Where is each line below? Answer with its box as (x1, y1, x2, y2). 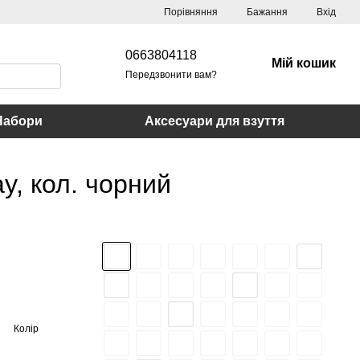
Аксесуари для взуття (145, 114, 285, 128)
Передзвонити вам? (125, 68, 217, 80)
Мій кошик (272, 55, 336, 70)
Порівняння (164, 6, 218, 18)
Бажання (247, 6, 288, 18)
